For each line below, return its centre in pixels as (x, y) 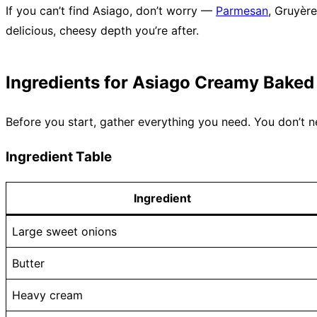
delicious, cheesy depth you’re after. (102, 31)
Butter (28, 263)
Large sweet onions (64, 231)
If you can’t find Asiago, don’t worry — (111, 11)
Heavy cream (47, 295)
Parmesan (242, 11)
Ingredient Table (59, 156)
